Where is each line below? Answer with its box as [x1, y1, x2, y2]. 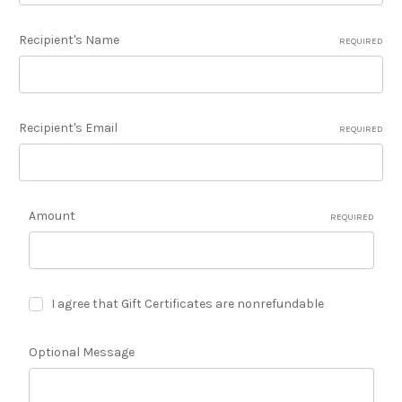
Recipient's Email [19, 120, 118, 135]
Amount [28, 208, 75, 223]
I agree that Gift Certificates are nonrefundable [51, 296, 325, 311]
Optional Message [28, 344, 135, 360]
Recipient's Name [19, 32, 119, 48]
